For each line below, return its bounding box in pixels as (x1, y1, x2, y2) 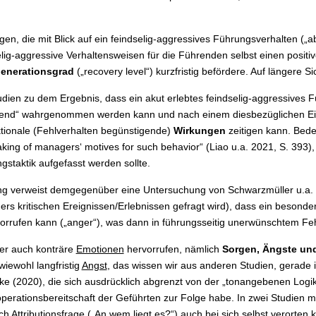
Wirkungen (173, 125, 226, 137)
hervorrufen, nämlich (123, 243, 222, 255)
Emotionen (75, 243, 124, 255)
